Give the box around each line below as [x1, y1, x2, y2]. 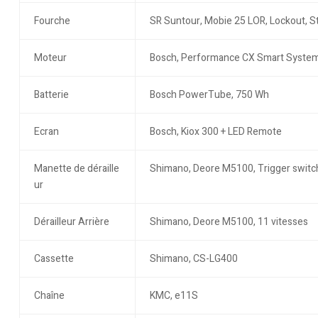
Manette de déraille [33, 161, 119, 177]
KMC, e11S [149, 288, 198, 304]
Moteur [33, 50, 67, 66]
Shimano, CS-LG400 [149, 251, 238, 267]
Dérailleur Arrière [33, 214, 109, 230]
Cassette [33, 251, 74, 267]
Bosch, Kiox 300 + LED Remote [149, 124, 282, 140]
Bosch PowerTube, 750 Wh [149, 87, 269, 103]
